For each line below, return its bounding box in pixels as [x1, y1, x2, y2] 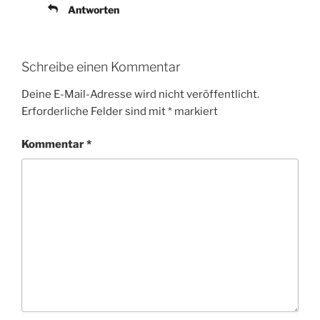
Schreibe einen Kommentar [21, 59, 181, 75]
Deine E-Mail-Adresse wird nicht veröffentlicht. [21, 87, 259, 101]
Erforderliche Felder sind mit [21, 104, 168, 118]
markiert [172, 104, 218, 118]
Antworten [68, 4, 119, 16]
